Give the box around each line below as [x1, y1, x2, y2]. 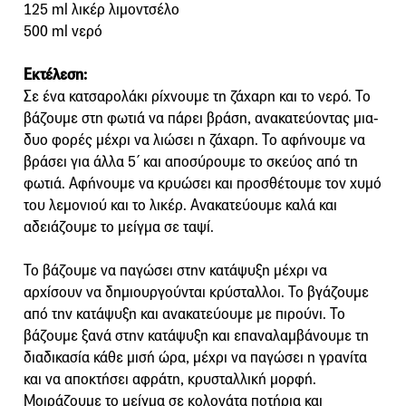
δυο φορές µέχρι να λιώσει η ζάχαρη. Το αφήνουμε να [24, 130, 365, 150]
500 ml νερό [24, 21, 102, 41]
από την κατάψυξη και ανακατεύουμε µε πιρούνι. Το [24, 304, 345, 324]
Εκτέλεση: [24, 64, 87, 84]
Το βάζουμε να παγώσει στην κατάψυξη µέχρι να [24, 260, 327, 280]
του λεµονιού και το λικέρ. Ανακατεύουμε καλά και [24, 195, 337, 215]
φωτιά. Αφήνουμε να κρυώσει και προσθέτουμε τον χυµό [24, 173, 382, 193]
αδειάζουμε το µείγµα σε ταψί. [24, 217, 214, 237]
